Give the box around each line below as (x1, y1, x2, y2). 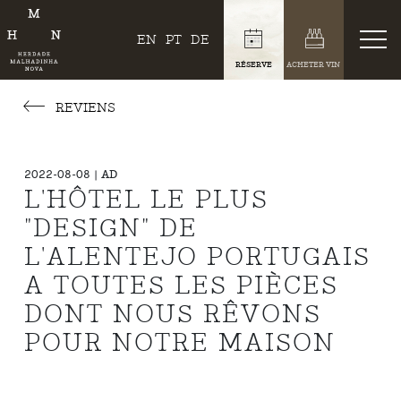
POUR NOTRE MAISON (24, 328, 337, 358)
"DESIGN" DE (24, 213, 199, 243)
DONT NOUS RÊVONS (24, 299, 322, 329)
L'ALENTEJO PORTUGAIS (24, 242, 371, 272)
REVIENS (51, 99, 115, 116)
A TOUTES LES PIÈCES (24, 270, 339, 301)
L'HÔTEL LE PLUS (24, 184, 269, 215)
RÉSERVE (235, 59, 272, 69)
